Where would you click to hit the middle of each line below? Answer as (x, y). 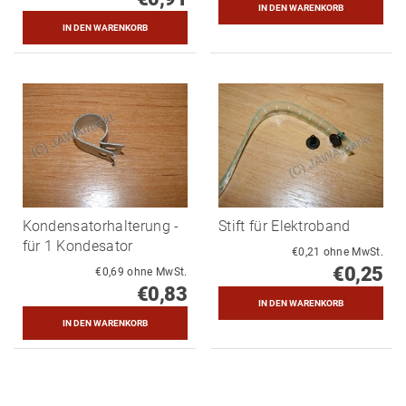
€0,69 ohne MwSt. (157, 272)
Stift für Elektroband (285, 227)
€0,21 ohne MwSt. (353, 252)
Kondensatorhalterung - (101, 227)
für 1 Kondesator (77, 246)
